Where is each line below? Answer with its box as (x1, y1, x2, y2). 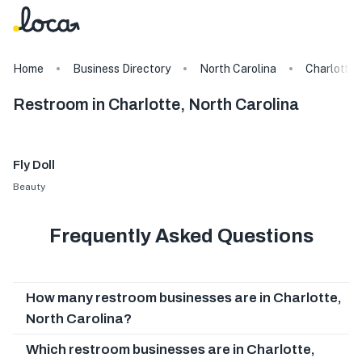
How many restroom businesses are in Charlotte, (26, 289, 342, 305)
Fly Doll (13, 158, 55, 172)
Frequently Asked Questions (48, 225, 314, 246)
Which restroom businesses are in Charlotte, (26, 341, 315, 357)
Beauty (13, 180, 45, 192)
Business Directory (73, 62, 170, 75)
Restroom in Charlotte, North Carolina (13, 95, 299, 113)
